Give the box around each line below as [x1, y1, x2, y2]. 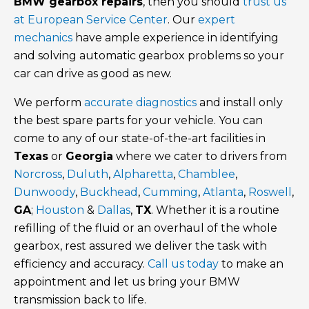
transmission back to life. [14, 293, 146, 307]
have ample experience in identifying [72, 31, 279, 45]
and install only [197, 96, 283, 110]
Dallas [97, 203, 130, 217]
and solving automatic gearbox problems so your [14, 49, 284, 63]
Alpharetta [113, 168, 173, 181]
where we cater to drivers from [113, 150, 287, 163]
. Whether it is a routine [151, 203, 279, 217]
